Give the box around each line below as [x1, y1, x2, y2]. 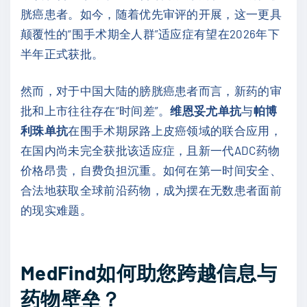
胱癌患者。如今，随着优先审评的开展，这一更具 [21, 6, 282, 21]
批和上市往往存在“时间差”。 [21, 103, 171, 118]
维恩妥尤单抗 [170, 103, 242, 118]
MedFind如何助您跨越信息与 [21, 260, 278, 285]
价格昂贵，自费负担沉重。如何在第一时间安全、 [21, 163, 282, 177]
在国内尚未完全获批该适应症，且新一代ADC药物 [21, 143, 280, 158]
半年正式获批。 [21, 46, 104, 60]
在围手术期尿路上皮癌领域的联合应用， [68, 123, 282, 138]
